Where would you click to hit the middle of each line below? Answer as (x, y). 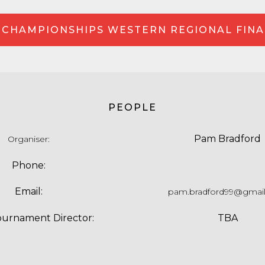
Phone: (29, 165)
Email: (29, 191)
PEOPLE (132, 107)
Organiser (28, 139)
